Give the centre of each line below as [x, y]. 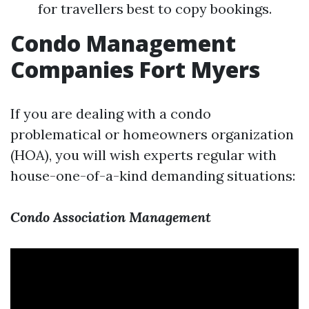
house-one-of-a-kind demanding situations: [153, 176]
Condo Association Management [111, 217]
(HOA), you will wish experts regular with [143, 155]
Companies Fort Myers [135, 69]
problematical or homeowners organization [152, 134]
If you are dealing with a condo [111, 113]
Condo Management [123, 43]
